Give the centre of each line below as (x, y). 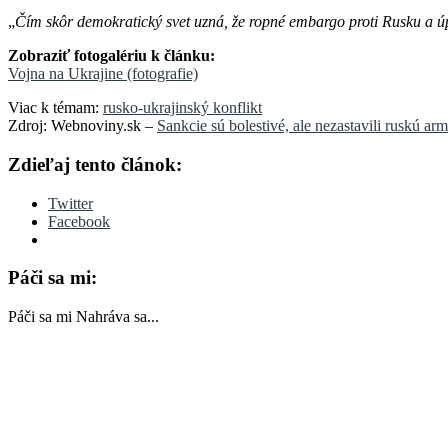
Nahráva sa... (117, 317)
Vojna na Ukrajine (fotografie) (103, 74)
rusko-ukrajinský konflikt (182, 108)
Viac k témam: (55, 108)
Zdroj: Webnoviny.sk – (82, 126)
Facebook (79, 221)
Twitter (70, 203)
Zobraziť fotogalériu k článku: (111, 56)
